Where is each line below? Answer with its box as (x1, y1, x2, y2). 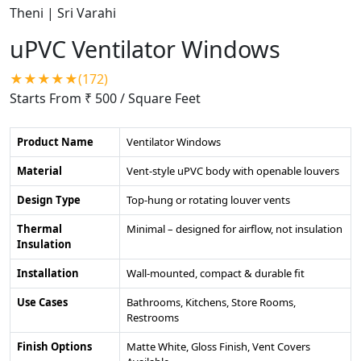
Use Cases (17, 294, 68, 309)
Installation (17, 265, 79, 280)
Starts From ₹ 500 (10, 89, 120, 107)
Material (17, 163, 62, 178)
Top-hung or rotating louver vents (127, 192, 290, 207)
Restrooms (127, 309, 179, 325)
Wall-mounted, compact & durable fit (127, 265, 305, 280)
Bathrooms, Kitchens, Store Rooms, (127, 294, 296, 309)
